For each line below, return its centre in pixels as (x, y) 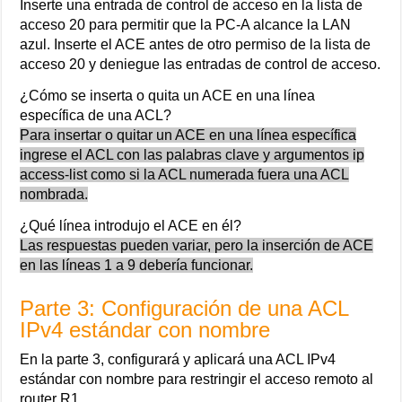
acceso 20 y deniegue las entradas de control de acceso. (201, 64)
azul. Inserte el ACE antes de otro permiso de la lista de (196, 44)
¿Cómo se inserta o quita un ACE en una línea (168, 95)
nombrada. (54, 194)
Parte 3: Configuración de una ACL (184, 308)
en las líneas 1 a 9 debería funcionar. (137, 265)
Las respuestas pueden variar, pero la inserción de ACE (197, 245)
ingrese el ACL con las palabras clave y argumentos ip (192, 154)
